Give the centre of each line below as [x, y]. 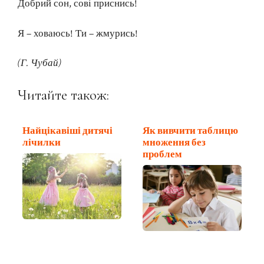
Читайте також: [63, 95]
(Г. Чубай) [39, 63]
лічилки [42, 142]
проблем [162, 154]
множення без [174, 142]
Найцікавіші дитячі [67, 131]
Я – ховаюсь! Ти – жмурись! [78, 33]
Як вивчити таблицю [190, 131]
